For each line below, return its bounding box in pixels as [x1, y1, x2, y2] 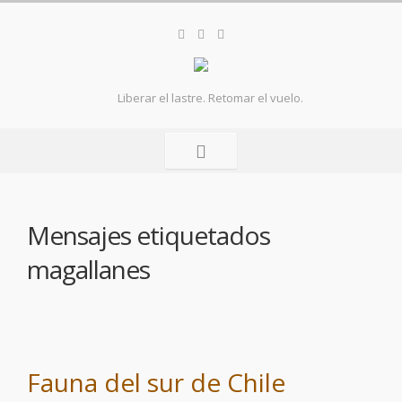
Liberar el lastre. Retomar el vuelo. [117, 90, 303, 106]
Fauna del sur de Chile [27, 365, 285, 399]
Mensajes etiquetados [27, 218, 270, 252]
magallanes [27, 252, 150, 286]
